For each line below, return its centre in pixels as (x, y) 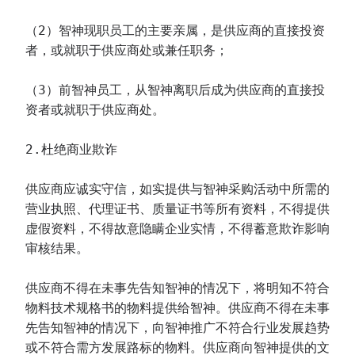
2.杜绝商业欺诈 (71, 149)
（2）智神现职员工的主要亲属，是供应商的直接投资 (175, 31)
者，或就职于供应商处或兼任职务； (127, 50)
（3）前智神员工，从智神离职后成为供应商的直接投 (175, 90)
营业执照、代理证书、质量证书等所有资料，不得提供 (177, 209)
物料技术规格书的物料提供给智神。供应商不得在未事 (177, 308)
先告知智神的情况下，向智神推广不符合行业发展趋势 (177, 328)
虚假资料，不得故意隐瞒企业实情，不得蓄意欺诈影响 (177, 229)
